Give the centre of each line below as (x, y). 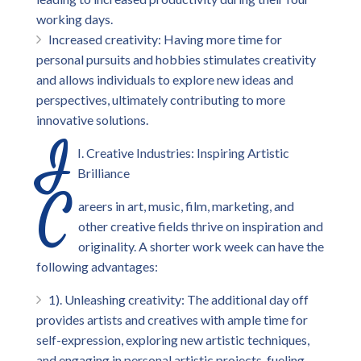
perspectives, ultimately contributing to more (161, 100)
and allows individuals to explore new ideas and (165, 79)
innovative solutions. (92, 120)
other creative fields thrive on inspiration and (201, 226)
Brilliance (104, 173)
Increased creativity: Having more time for (165, 39)
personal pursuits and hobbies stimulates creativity (176, 59)
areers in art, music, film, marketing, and (186, 206)
